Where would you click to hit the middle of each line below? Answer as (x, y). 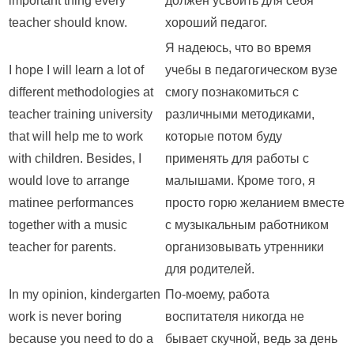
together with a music (68, 225)
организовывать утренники (245, 247)
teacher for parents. (62, 247)
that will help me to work (76, 137)
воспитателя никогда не (235, 317)
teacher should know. (68, 23)
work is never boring (65, 317)
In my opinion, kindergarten (85, 295)
